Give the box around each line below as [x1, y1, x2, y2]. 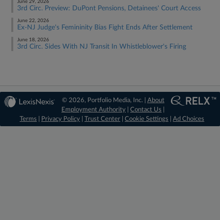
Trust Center [84, 116, 120, 122]
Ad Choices [173, 116, 204, 122]
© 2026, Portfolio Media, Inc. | [61, 97, 147, 104]
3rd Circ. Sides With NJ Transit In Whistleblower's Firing [17, 43, 186, 50]
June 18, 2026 [17, 37, 49, 42]
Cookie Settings [125, 116, 168, 122]
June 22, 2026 [17, 18, 49, 23]
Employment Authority [61, 107, 126, 113]
